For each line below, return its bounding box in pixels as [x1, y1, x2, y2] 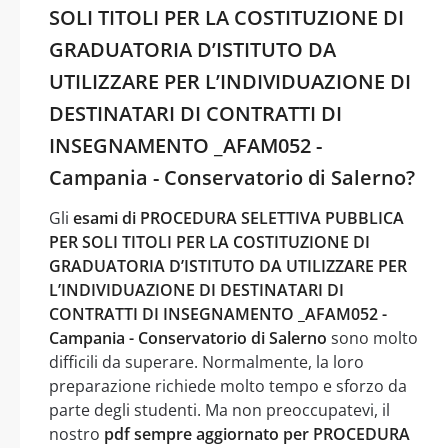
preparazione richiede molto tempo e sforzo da [49, 374, 407, 397]
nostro [49, 422, 104, 445]
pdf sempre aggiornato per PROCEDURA [104, 422, 410, 445]
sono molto [327, 326, 418, 349]
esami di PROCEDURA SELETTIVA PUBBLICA [73, 206, 404, 229]
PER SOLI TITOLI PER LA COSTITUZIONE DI [49, 230, 370, 253]
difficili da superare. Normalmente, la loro [49, 350, 364, 373]
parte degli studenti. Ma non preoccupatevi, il [49, 398, 390, 421]
